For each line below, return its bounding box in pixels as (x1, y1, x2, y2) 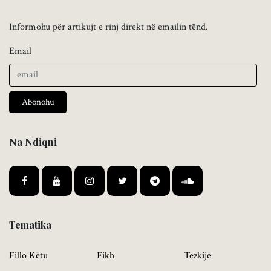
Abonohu (21, 96, 54, 108)
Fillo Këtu (9, 249, 48, 262)
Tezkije (184, 249, 212, 262)
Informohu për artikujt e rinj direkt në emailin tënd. (9, 20, 208, 33)
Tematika (9, 218, 51, 231)
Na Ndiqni (9, 135, 57, 148)
